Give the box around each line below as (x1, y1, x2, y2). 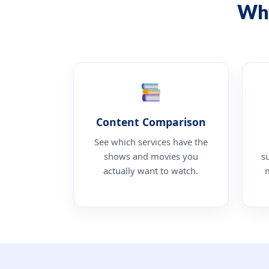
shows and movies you (103, 150, 198, 162)
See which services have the (94, 135, 208, 148)
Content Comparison (95, 114, 206, 129)
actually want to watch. (103, 164, 199, 177)
